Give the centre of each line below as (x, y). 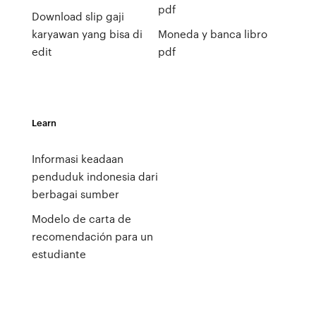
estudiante (59, 254)
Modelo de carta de (81, 219)
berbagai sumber (75, 194)
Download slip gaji (78, 16)
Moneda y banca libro (212, 34)
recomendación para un (92, 236)
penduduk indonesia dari (95, 176)
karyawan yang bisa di (87, 34)
